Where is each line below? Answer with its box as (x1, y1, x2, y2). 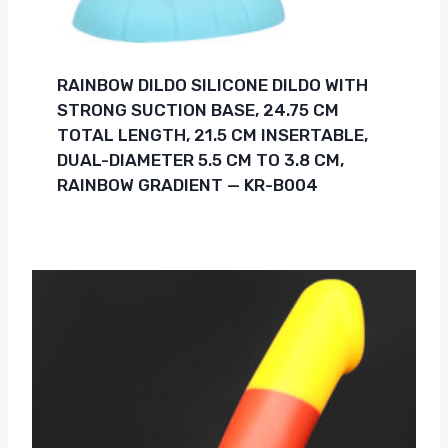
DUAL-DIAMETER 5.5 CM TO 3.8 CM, (56, 149, 344, 170)
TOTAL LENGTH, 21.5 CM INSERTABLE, (56, 124, 368, 145)
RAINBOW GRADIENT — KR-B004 (56, 174, 318, 195)
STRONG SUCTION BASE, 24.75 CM (56, 99, 339, 120)
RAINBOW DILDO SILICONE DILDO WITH (56, 74, 368, 95)
